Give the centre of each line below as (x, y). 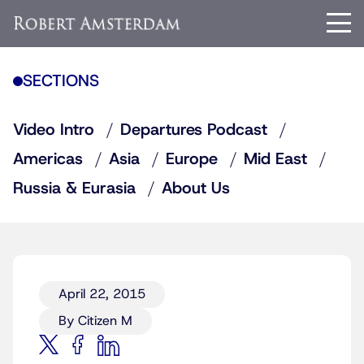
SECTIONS (61, 81)
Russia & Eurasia (74, 188)
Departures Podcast (194, 130)
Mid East (275, 159)
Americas (48, 159)
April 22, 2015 (102, 294)
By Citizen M (95, 321)
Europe (192, 159)
